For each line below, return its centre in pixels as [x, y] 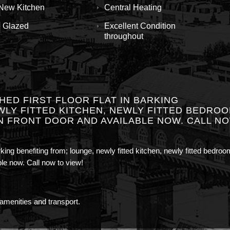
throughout [124, 36]
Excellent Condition [140, 26]
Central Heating [133, 7]
